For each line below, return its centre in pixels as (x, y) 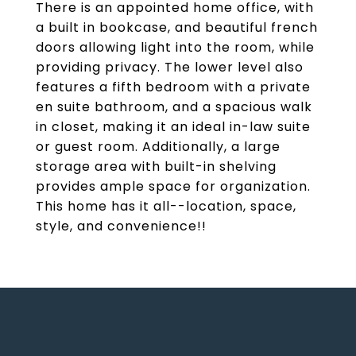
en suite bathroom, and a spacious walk (174, 107)
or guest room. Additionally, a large (158, 147)
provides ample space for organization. (173, 186)
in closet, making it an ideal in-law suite (173, 127)
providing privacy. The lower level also (170, 67)
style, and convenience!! (121, 226)
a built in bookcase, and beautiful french (177, 27)
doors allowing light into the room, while (175, 47)
